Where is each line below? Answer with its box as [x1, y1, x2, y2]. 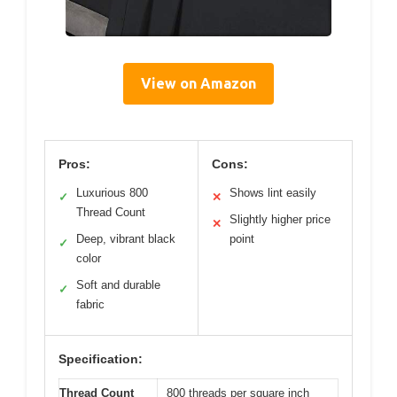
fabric [76, 298, 105, 312]
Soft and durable [76, 278, 160, 292]
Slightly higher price [230, 213, 331, 227]
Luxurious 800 [76, 186, 148, 200]
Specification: [58, 352, 143, 367]
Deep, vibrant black [76, 232, 175, 246]
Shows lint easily [230, 186, 316, 200]
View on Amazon [141, 75, 256, 92]
